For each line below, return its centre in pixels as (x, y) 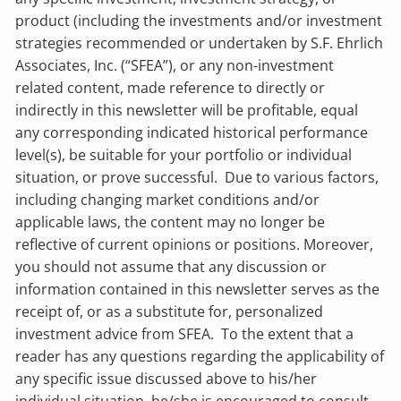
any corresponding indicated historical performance (192, 132)
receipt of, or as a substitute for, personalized (170, 311)
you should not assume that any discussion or (171, 266)
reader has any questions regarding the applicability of (200, 356)
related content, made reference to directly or (171, 87)
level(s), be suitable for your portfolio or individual (184, 154)
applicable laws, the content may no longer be (171, 222)
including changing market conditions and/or (168, 199)
